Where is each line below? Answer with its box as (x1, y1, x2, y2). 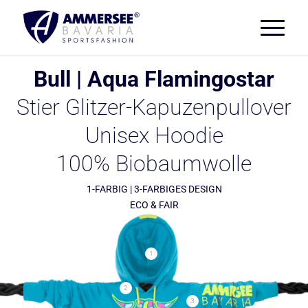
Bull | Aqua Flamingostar (34, 66, 274, 92)
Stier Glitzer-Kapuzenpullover (16, 94, 291, 120)
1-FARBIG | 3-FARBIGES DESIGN (86, 184, 222, 195)
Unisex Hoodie (85, 122, 223, 148)
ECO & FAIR (129, 199, 179, 211)
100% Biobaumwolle (56, 151, 252, 177)
